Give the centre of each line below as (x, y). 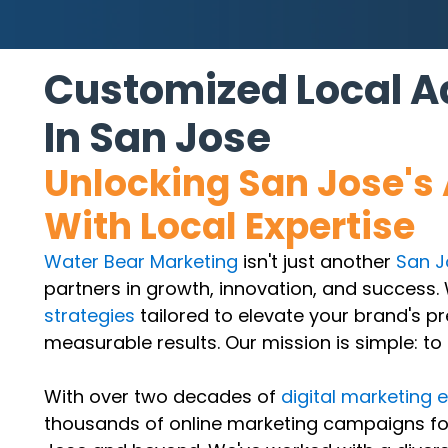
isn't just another (316, 262)
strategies (89, 316)
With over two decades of (162, 397)
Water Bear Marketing (140, 262)
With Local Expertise (229, 227)
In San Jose (157, 138)
